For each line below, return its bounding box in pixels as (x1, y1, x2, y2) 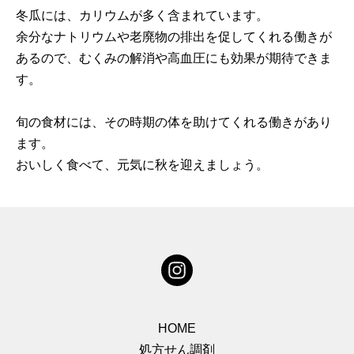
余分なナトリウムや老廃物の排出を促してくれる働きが (16, 29, 332, 43)
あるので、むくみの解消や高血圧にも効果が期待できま (16, 51, 332, 65)
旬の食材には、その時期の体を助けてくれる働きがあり (16, 115, 332, 129)
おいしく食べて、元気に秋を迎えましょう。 (16, 157, 269, 171)
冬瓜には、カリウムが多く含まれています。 (16, 8, 269, 22)
